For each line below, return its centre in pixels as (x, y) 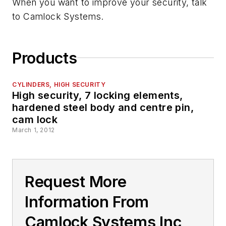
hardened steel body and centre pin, (103, 107)
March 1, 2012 (34, 130)
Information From (87, 202)
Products (45, 58)
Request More (76, 181)
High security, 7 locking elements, (98, 95)
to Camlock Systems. (58, 16)
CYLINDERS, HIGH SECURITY (59, 84)
